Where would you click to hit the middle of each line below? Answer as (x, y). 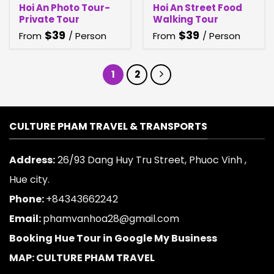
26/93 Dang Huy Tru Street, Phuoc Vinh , (151, 160)
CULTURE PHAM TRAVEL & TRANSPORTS (108, 126)
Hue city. (29, 180)
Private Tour (49, 20)
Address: (32, 160)
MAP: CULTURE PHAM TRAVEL (82, 258)
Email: (26, 219)
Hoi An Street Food (197, 8)
